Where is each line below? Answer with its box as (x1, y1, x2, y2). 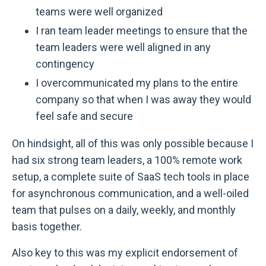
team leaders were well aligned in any (36, 41, 211, 54)
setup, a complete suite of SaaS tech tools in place (12, 170, 249, 183)
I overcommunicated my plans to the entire (36, 76, 238, 89)
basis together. (12, 220, 82, 233)
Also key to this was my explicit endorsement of (12, 246, 238, 259)
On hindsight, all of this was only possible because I (12, 137, 254, 150)
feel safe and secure (36, 109, 133, 122)
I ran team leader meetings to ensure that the (36, 24, 248, 37)
